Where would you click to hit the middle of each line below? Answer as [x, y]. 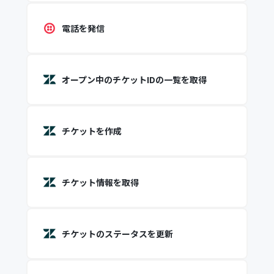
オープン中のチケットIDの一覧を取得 [134, 80]
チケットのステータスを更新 [117, 234]
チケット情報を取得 [100, 182]
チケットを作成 [91, 131]
